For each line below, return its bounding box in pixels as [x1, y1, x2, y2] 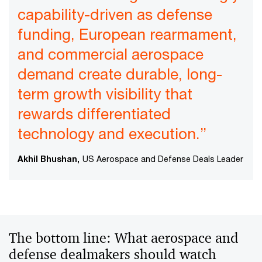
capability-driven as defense [18, 5, 212, 23]
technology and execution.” [18, 124, 206, 143]
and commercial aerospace [18, 44, 204, 63]
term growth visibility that [18, 84, 192, 103]
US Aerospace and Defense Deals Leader [82, 153, 243, 164]
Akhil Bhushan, [18, 153, 80, 164]
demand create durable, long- [18, 64, 222, 83]
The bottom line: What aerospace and [9, 229, 239, 247]
